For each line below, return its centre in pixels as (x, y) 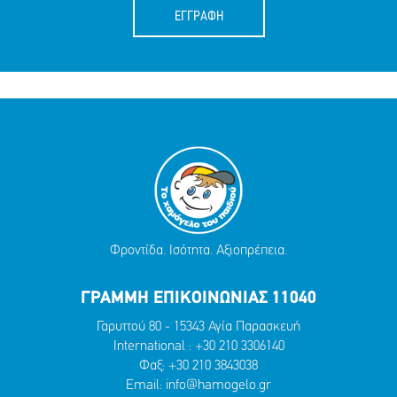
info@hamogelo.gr (218, 385)
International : (154, 346)
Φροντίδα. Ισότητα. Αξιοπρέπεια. (198, 250)
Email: (146, 385)
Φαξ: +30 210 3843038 (198, 366)
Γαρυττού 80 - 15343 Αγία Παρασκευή (198, 327)
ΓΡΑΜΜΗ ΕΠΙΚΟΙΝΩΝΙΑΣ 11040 (198, 298)
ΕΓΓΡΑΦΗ (198, 16)
